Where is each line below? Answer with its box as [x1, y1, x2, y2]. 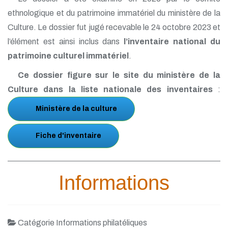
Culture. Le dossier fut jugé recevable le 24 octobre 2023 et [8, 23, 220, 32]
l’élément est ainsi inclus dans [8, 37, 124, 46]
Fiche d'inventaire [36, 132, 101, 139]
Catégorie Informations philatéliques [16, 218, 147, 227]
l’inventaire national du [124, 37, 221, 46]
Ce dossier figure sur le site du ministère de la [18, 71, 220, 79]
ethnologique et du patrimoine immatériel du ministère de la [8, 9, 220, 17]
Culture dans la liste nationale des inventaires [8, 85, 213, 94]
